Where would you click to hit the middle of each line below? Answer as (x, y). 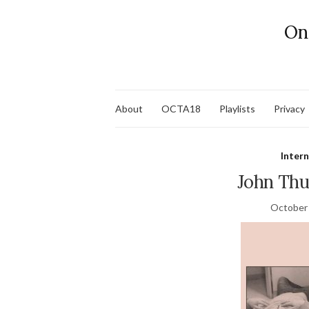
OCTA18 (181, 108)
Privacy (289, 108)
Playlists (237, 108)
